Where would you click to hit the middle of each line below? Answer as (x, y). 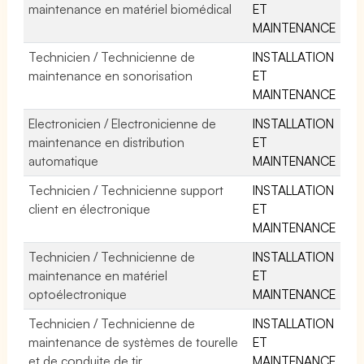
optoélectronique (78, 294)
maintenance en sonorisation (111, 75)
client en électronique (90, 208)
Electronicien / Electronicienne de (123, 123)
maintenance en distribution (107, 142)
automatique (63, 160)
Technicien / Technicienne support (126, 190)
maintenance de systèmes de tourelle (134, 342)
